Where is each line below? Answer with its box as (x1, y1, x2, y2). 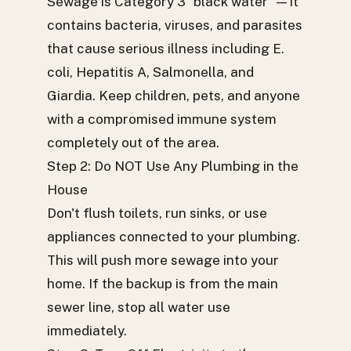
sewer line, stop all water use (47, 299, 230, 315)
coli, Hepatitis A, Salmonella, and (47, 64, 254, 80)
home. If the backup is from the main (47, 276, 278, 291)
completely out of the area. (47, 135, 219, 150)
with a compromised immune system (47, 111, 277, 127)
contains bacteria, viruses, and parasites (47, 17, 302, 33)
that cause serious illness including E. (47, 41, 284, 56)
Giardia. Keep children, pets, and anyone (47, 88, 300, 103)
